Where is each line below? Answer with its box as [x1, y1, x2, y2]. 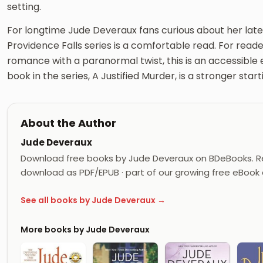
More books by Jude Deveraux [21, 223, 150, 235]
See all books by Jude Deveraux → [21, 194, 166, 207]
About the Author [21, 115, 116, 130]
